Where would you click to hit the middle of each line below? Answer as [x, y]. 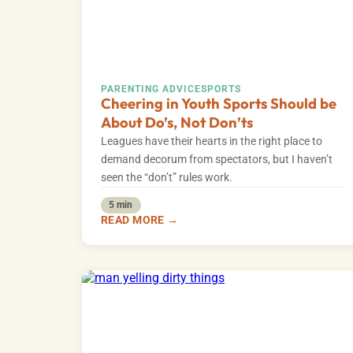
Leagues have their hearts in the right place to [212, 142]
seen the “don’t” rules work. [167, 178]
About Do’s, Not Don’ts [177, 123]
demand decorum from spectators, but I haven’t [217, 160]
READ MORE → [140, 219]
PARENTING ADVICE [151, 89]
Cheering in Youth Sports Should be [219, 104]
